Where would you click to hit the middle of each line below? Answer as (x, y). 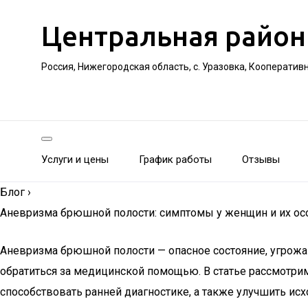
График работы (175, 159)
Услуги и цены (75, 159)
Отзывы (261, 159)
